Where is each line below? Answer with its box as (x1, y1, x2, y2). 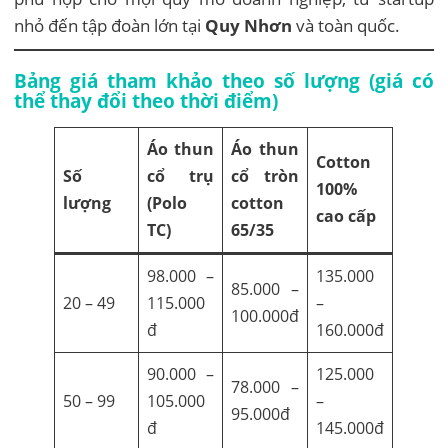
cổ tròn (231, 165, 300, 188)
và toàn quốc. (292, 14, 401, 38)
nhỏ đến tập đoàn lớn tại (14, 14, 206, 38)
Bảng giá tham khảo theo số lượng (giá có (14, 68, 434, 94)
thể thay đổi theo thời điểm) (14, 88, 279, 114)
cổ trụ (147, 165, 215, 188)
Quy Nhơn (205, 14, 293, 38)
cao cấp (316, 205, 377, 228)
